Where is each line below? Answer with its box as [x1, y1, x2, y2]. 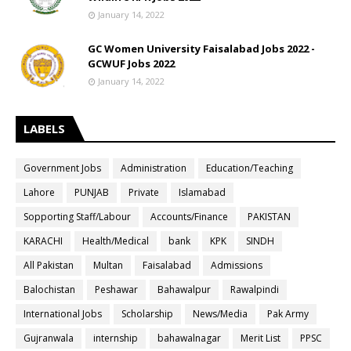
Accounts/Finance [150, 210, 228, 223]
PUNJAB [74, 186, 109, 199]
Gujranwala [24, 331, 74, 345]
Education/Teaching [206, 161, 293, 175]
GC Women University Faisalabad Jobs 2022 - [88, 42, 315, 56]
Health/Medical [82, 234, 149, 248]
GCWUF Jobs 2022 [88, 56, 175, 71]
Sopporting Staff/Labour [24, 210, 131, 223]
